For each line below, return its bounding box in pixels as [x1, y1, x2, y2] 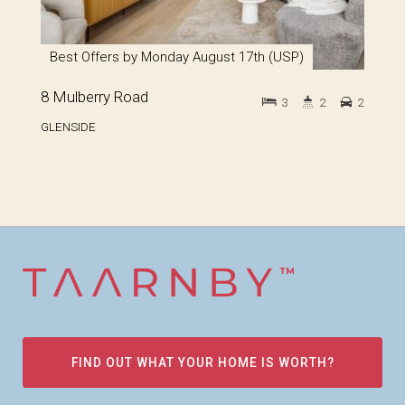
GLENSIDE [41, 119, 96, 135]
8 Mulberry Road [41, 88, 148, 107]
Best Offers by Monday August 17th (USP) [50, 49, 304, 66]
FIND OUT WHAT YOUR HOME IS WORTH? [71, 355, 334, 371]
